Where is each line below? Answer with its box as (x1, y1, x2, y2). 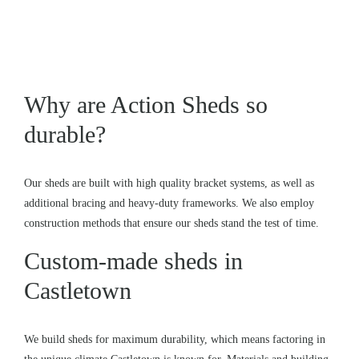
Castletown (24, 277, 131, 304)
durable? (24, 121, 106, 147)
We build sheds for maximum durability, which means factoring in (24, 333, 325, 345)
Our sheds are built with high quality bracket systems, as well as (24, 177, 314, 189)
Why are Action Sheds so (24, 91, 268, 118)
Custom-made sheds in (24, 248, 243, 274)
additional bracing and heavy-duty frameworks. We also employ (24, 197, 314, 209)
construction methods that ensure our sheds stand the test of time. (24, 217, 319, 229)
